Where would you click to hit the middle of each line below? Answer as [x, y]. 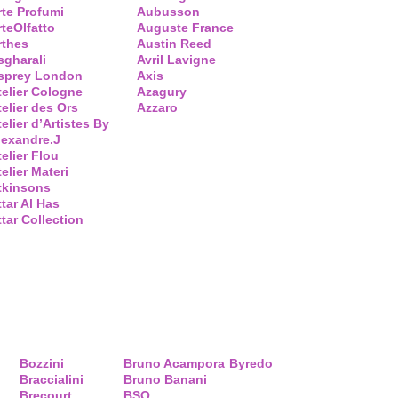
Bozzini [42, 363]
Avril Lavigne [176, 60]
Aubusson [168, 12]
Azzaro [157, 107]
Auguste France [185, 28]
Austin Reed [174, 44]
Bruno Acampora [174, 363]
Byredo [251, 363]
